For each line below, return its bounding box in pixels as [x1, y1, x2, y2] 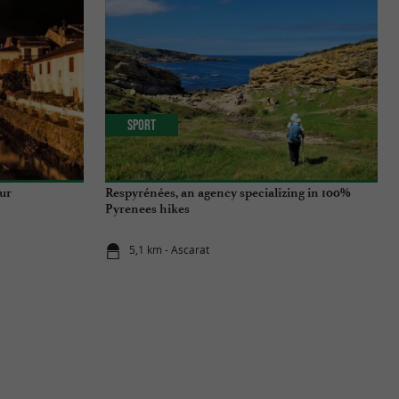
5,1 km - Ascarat [129, 242, 210, 258]
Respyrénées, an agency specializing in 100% [105, 184, 351, 200]
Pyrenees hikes [105, 200, 190, 216]
